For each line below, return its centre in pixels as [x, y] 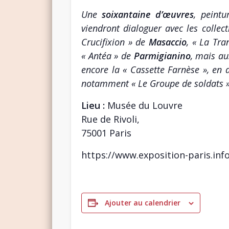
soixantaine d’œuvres [148, 14]
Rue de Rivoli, [110, 119]
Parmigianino [162, 55]
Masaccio [168, 42]
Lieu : [94, 105]
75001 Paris [106, 133]
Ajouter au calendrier [142, 202]
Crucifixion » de [115, 42]
